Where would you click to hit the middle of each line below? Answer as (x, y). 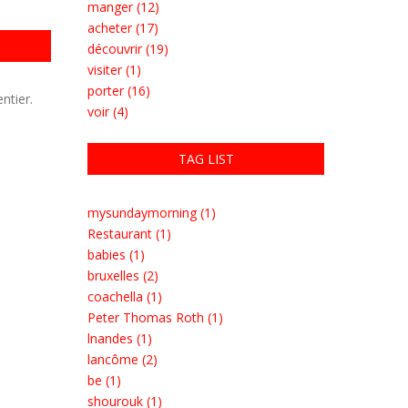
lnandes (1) (120, 338)
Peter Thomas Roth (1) (155, 317)
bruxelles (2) (123, 275)
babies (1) (116, 255)
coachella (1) (125, 296)
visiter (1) (114, 70)
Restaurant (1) (129, 234)
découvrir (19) (128, 49)
